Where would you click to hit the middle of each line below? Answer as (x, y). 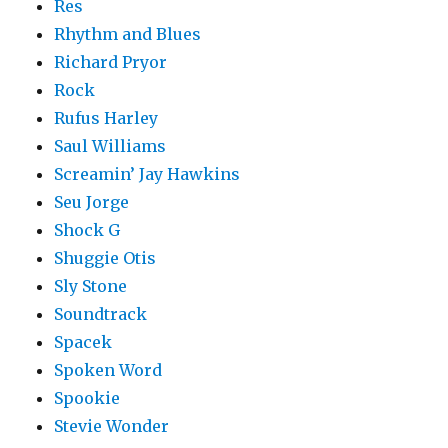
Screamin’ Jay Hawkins (147, 174)
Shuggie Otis (105, 258)
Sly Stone (91, 286)
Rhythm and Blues (128, 34)
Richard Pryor (111, 62)
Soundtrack (101, 314)
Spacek (83, 342)
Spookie (87, 398)
